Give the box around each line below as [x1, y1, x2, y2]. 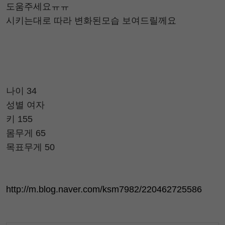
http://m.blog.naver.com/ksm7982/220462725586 [6, 184, 202, 194]
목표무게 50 [6, 142, 55, 152]
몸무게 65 [6, 128, 46, 138]
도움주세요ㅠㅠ [6, 1, 69, 12]
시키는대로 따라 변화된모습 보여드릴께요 [6, 15, 176, 26]
